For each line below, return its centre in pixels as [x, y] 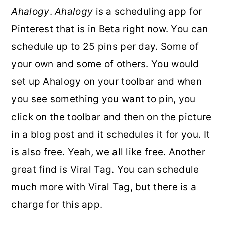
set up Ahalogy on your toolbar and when [107, 81]
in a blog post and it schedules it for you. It [111, 134]
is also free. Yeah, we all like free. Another [108, 152]
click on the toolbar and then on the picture [111, 117]
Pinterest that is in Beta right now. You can [110, 29]
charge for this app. [57, 204]
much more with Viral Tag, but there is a [104, 187]
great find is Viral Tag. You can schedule [105, 169]
